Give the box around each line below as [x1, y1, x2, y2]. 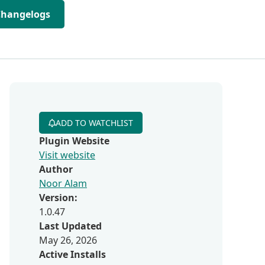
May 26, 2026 [39, 234, 97, 247]
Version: [39, 191, 77, 204]
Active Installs [39, 248, 106, 261]
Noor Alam [39, 177, 87, 190]
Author [39, 163, 73, 176]
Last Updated [39, 219, 102, 232]
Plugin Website [39, 134, 109, 147]
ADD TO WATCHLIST [56, 117, 133, 128]
